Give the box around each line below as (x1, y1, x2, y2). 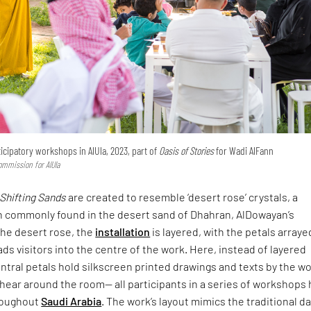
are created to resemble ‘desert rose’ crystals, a (68, 190, 299, 203)
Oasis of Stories (159, 144, 215, 158)
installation (95, 224, 151, 238)
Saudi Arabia (41, 294, 102, 308)
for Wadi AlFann (214, 144, 274, 158)
